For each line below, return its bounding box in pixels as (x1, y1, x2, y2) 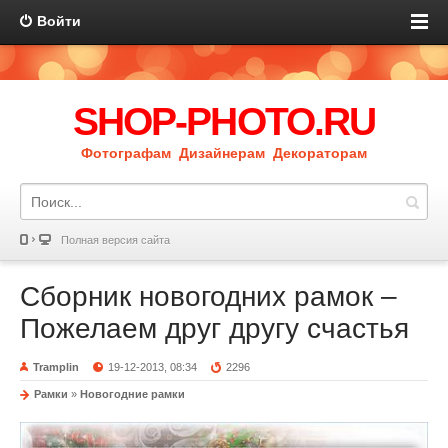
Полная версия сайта (61, 234, 170, 246)
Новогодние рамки (80, 388, 185, 400)
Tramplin (33, 361, 79, 373)
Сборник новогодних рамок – (20, 281, 397, 312)
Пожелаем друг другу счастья (20, 313, 409, 344)
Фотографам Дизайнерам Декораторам (81, 145, 367, 161)
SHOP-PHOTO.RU (73, 100, 375, 143)
